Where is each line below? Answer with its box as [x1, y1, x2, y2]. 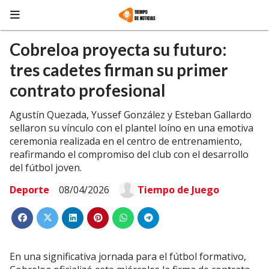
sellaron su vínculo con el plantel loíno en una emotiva [10, 121, 253, 134]
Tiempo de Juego [138, 183, 219, 196]
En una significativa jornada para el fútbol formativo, [10, 250, 246, 263]
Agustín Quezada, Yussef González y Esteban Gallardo [10, 108, 252, 121]
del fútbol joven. [10, 161, 82, 174]
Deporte [10, 183, 49, 196]
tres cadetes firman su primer [10, 60, 228, 80]
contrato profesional [10, 80, 166, 100]
